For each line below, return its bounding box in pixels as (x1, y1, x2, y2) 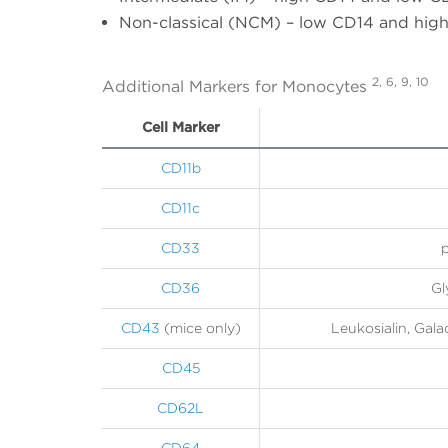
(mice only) (159, 320, 241, 337)
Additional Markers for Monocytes (102, 77, 372, 97)
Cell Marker (141, 119, 220, 136)
